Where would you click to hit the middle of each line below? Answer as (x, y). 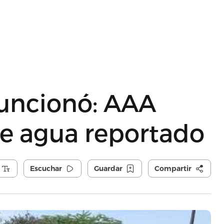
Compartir (173, 168)
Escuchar (46, 168)
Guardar (108, 168)
